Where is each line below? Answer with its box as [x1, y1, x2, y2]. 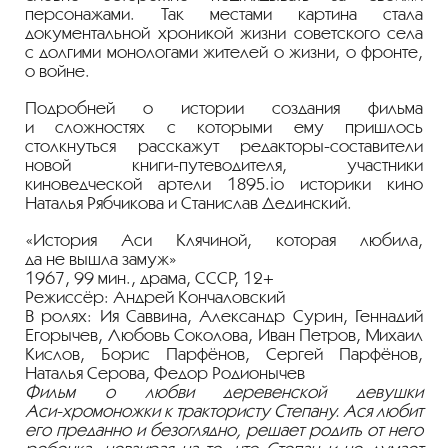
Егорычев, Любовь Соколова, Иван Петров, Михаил [25, 325, 423, 345]
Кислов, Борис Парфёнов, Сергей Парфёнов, [25, 344, 423, 364]
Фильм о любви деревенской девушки [25, 382, 423, 402]
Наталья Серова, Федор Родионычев [25, 363, 305, 383]
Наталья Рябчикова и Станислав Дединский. [25, 193, 352, 213]
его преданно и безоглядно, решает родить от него [25, 420, 423, 440]
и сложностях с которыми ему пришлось [25, 117, 423, 137]
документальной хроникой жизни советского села [25, 23, 423, 43]
